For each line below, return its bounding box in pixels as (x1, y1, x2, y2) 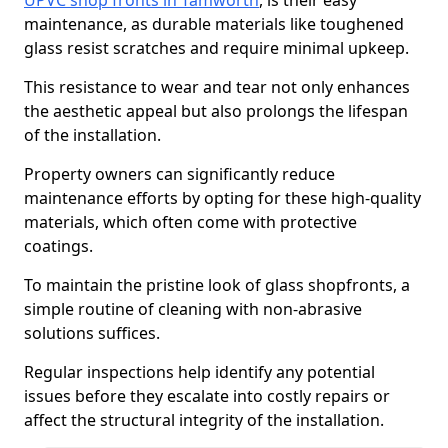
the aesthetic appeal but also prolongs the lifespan (24, 100, 408, 122)
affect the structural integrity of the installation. (24, 409, 384, 431)
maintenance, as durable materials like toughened (24, 13, 404, 35)
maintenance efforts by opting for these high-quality (24, 187, 421, 209)
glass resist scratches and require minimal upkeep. (24, 37, 409, 59)
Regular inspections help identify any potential (24, 361, 375, 383)
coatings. (24, 235, 93, 257)
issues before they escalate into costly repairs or (24, 385, 390, 407)
